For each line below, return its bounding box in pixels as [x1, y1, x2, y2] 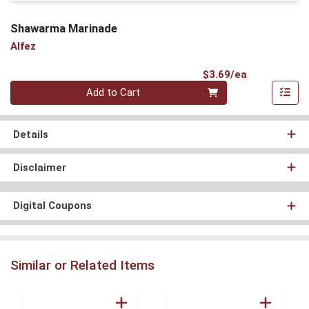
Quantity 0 [10, 81, 57, 94]
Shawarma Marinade [10, 21, 117, 35]
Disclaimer [12, 161, 66, 174]
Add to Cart [86, 86, 141, 99]
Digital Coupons [12, 199, 92, 212]
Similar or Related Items [10, 257, 154, 273]
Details [12, 128, 48, 141]
